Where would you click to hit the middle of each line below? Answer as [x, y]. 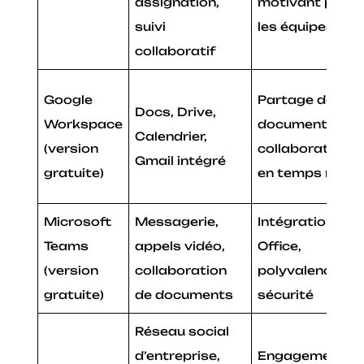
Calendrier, [171, 136]
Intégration [296, 221]
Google [69, 99]
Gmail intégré [181, 160]
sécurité [286, 294]
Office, [280, 245]
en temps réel [304, 172]
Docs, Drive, [176, 111]
